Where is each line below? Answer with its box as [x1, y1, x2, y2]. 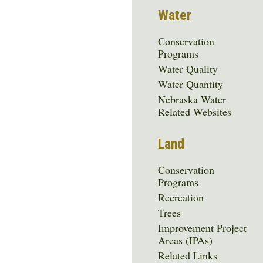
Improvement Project [158, 220, 247, 235]
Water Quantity [158, 76, 224, 91]
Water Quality [158, 61, 218, 76]
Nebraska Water [158, 92, 227, 106]
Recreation [158, 190, 204, 204]
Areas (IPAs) [158, 232, 213, 247]
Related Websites [158, 104, 232, 119]
